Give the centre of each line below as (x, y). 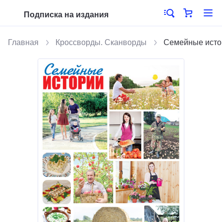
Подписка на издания (66, 15)
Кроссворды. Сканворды (101, 42)
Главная (23, 42)
